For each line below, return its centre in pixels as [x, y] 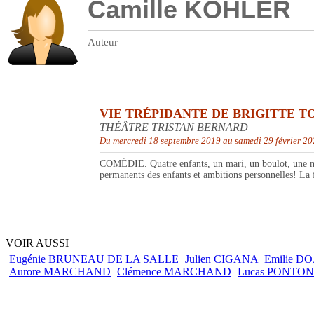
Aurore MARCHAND [60, 272]
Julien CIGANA [221, 259]
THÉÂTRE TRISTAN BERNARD [174, 128]
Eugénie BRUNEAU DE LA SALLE [94, 259]
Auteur [103, 42]
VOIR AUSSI [37, 243]
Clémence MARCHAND [174, 272]
